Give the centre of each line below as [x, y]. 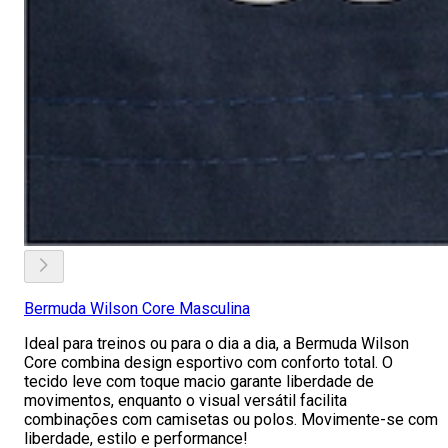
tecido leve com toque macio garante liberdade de [199, 381]
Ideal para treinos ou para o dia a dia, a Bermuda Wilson [216, 343]
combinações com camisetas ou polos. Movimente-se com [231, 419]
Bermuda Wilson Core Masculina [137, 308]
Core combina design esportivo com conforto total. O [208, 362]
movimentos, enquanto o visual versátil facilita [185, 400]
